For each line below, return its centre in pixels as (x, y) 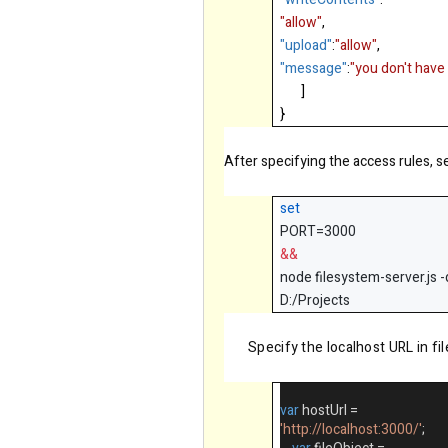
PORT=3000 (318, 232)
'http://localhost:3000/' (351, 430)
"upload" (306, 46)
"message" (314, 69)
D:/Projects (315, 301)
